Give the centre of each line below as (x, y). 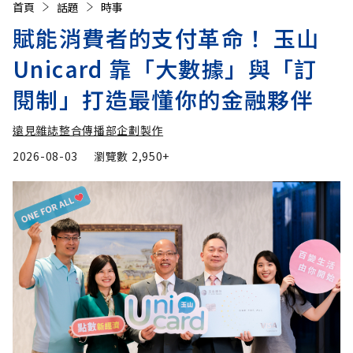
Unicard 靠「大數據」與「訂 (165, 68)
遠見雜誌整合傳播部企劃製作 (88, 130)
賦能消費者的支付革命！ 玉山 (166, 37)
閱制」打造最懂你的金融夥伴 (163, 99)
